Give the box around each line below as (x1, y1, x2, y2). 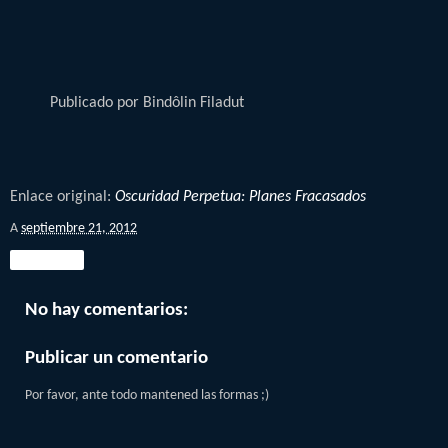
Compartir (20, 252, 74, 267)
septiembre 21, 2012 (21, 220, 137, 236)
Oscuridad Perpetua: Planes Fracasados (115, 188, 366, 205)
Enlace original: (10, 188, 115, 205)
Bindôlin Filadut (143, 95, 244, 112)
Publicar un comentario (25, 348, 208, 368)
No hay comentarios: (25, 300, 188, 320)
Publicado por (50, 95, 143, 112)
